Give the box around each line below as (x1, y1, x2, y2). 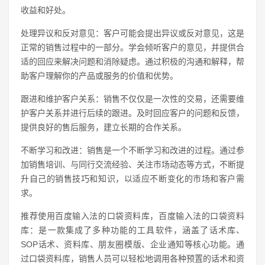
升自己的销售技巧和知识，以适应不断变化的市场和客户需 (21, 174, 244, 183)
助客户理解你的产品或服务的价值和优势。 (21, 71, 178, 80)
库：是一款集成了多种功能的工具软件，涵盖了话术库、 (21, 225, 244, 235)
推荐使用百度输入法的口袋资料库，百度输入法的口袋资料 (21, 211, 244, 221)
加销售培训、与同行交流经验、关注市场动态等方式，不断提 (21, 160, 244, 169)
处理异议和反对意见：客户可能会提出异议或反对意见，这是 (21, 28, 244, 38)
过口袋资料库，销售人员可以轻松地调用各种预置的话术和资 (21, 254, 244, 263)
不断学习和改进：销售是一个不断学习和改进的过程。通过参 (21, 146, 244, 155)
